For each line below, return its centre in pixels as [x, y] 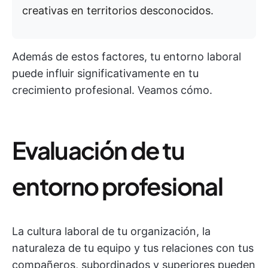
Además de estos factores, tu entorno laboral [127, 57]
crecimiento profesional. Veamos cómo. [112, 90]
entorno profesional [118, 186]
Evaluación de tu [98, 150]
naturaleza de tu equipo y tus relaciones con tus [133, 248]
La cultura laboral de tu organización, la [111, 231]
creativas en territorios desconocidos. [118, 10]
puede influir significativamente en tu [105, 73]
